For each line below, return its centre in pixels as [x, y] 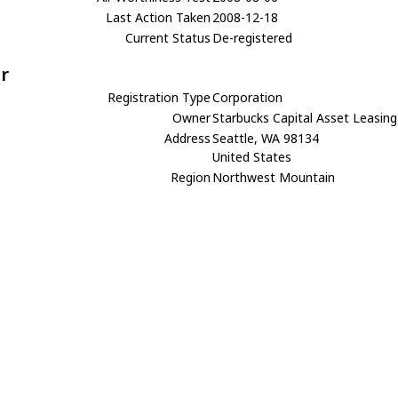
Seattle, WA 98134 [266, 138]
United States [252, 156]
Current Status [168, 37]
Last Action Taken [159, 17]
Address [188, 138]
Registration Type [159, 97]
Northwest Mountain [274, 177]
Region [191, 177]
